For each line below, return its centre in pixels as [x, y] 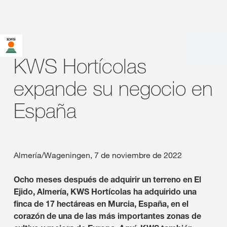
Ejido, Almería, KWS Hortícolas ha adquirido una [105, 192]
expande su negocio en [113, 88]
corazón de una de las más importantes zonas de [107, 216]
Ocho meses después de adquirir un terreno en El [107, 179]
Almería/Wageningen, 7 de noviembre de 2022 [98, 155]
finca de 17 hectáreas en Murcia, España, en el [101, 204]
